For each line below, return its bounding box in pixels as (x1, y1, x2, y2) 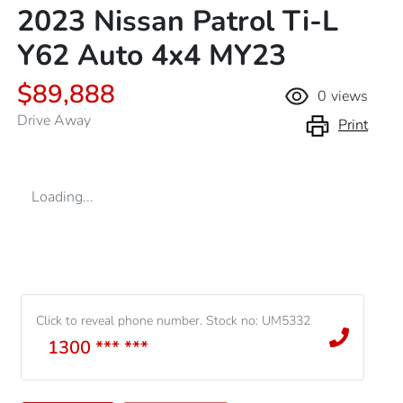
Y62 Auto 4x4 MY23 (17, 36, 286, 75)
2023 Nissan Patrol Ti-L (17, 2, 338, 40)
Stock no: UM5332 (206, 312, 310, 329)
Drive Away (17, 111, 91, 130)
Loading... (31, 187, 94, 207)
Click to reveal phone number (36, 312, 200, 329)
